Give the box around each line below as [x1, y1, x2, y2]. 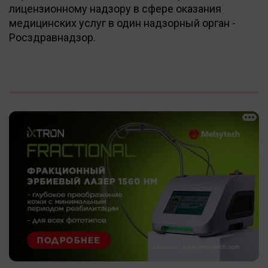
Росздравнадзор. [9, 31, 96, 44]
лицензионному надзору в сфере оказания [9, 2, 221, 15]
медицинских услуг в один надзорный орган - [9, 16, 236, 29]
